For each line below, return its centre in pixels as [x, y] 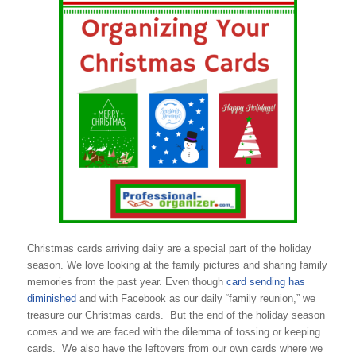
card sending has [265, 282]
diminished [53, 299]
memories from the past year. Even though [126, 282]
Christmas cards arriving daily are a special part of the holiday [169, 249]
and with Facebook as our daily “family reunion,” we [197, 299]
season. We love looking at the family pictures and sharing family [177, 265]
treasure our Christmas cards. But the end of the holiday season [176, 315]
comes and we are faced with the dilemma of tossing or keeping [173, 332]
